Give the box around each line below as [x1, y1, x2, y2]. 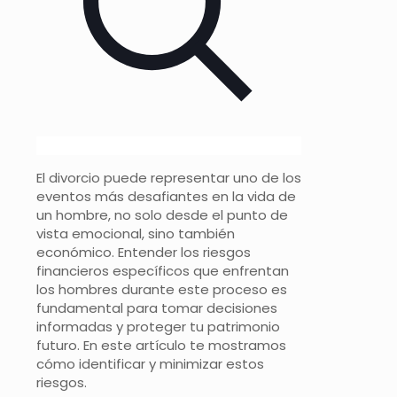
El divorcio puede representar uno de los [36, 168, 301, 188]
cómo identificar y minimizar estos [36, 354, 264, 374]
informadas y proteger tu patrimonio [36, 317, 280, 337]
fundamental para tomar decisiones [36, 299, 277, 318]
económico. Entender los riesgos [36, 243, 251, 262]
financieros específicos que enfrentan [36, 261, 289, 281]
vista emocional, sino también [36, 224, 235, 244]
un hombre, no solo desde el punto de [36, 206, 288, 225]
